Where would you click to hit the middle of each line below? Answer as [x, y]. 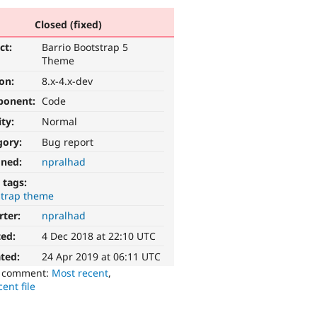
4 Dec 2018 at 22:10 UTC [99, 236]
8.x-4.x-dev [68, 81]
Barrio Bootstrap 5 [85, 47]
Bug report [68, 142]
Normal [60, 122]
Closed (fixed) [68, 24]
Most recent [80, 272]
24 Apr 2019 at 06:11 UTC [102, 256]
